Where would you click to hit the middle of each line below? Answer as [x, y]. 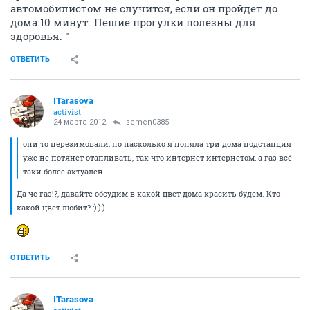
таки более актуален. [64, 171]
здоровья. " [40, 36]
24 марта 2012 [80, 122]
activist [67, 112]
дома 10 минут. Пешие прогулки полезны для [133, 22]
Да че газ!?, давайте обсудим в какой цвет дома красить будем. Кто [148, 193]
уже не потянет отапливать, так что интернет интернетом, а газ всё [157, 157]
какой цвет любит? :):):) [61, 207]
